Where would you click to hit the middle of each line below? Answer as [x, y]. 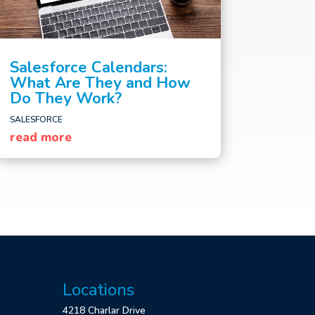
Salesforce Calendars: [88, 67]
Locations [99, 289]
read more [40, 137]
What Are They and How [100, 83]
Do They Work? [65, 98]
